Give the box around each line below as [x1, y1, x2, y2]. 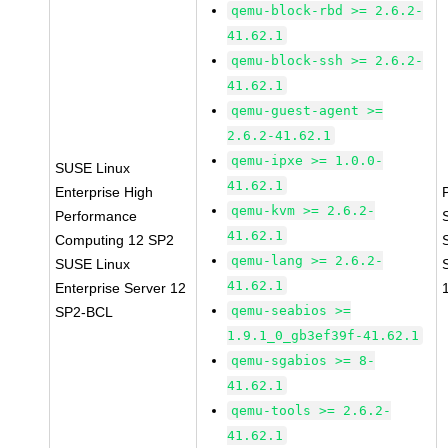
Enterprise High [55, 184, 154, 200]
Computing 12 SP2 [55, 232, 175, 248]
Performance [55, 208, 138, 224]
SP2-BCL [55, 304, 114, 320]
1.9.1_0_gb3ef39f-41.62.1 [227, 328, 420, 343]
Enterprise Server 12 [55, 280, 187, 296]
